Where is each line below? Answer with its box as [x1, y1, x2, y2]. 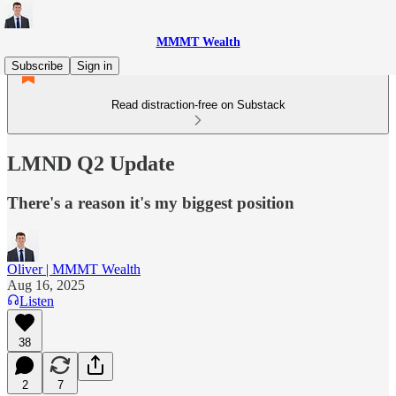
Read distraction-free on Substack [110, 98, 286, 111]
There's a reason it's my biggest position [7, 193, 294, 212]
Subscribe [11, 59, 63, 72]
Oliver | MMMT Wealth [7, 261, 141, 277]
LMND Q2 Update [7, 151, 175, 175]
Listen [19, 293, 54, 308]
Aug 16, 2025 [7, 277, 85, 293]
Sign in [77, 59, 112, 72]
